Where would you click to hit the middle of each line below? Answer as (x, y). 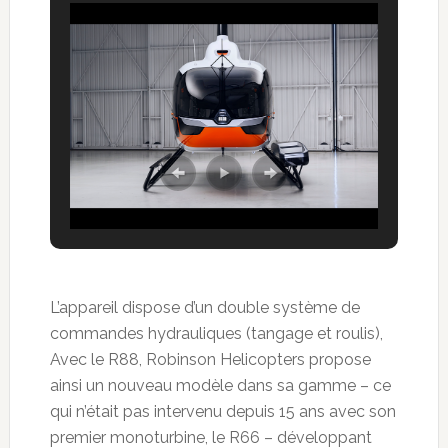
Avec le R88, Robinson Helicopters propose (210, 360)
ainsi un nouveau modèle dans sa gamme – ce (220, 386)
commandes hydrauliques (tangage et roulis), (216, 334)
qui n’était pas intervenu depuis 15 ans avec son (222, 412)
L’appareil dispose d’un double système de (204, 308)
